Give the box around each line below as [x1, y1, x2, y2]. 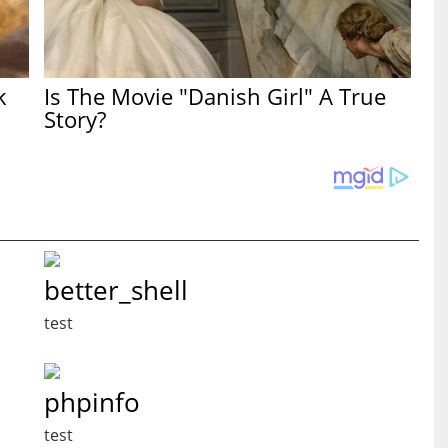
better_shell [44, 272, 188, 309]
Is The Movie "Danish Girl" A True [44, 80, 387, 111]
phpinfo [44, 384, 140, 421]
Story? [44, 103, 107, 134]
